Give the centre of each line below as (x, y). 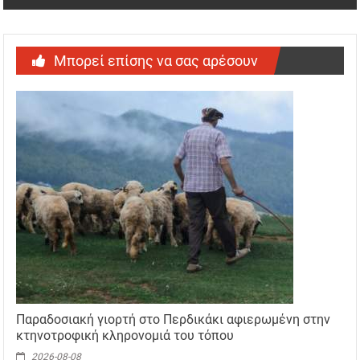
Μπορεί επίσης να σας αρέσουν (156, 60)
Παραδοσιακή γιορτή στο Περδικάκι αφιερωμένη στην (174, 319)
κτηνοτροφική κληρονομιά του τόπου (125, 335)
